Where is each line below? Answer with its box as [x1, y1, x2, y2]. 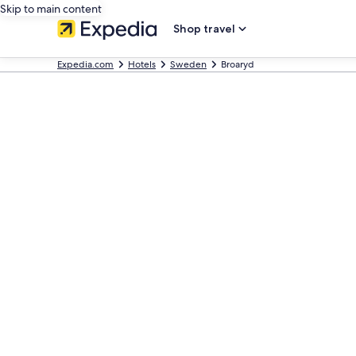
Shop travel [173, 21, 235, 36]
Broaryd [221, 58, 254, 71]
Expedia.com [57, 58, 114, 71]
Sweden [170, 58, 207, 71]
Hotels [128, 58, 156, 71]
